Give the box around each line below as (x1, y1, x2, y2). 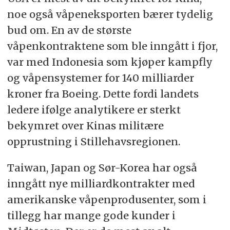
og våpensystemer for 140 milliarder (7, 71, 194, 84)
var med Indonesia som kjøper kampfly (7, 55, 213, 68)
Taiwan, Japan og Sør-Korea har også (7, 161, 197, 174)
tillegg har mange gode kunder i (7, 208, 176, 222)
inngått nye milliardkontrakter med (7, 177, 195, 190)
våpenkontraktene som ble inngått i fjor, (7, 40, 218, 52)
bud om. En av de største (7, 24, 131, 36)
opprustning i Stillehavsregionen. (7, 135, 180, 148)
